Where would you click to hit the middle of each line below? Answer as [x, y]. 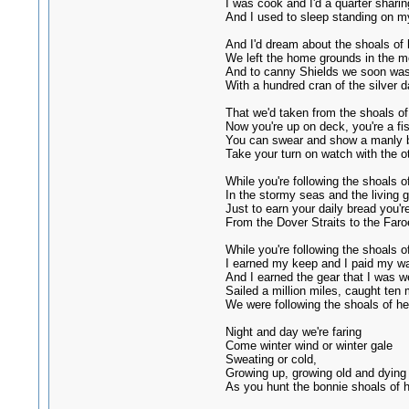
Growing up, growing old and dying [315, 373]
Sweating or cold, [271, 359]
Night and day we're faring [293, 332]
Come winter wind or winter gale [309, 346]
